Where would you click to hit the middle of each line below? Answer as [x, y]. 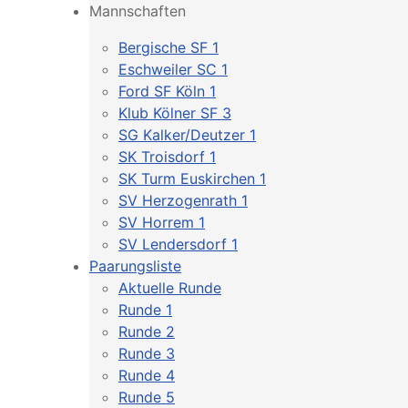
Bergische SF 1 [168, 47]
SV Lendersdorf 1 [178, 244]
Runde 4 [147, 375]
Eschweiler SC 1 [173, 69]
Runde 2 [147, 331]
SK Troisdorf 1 [167, 157]
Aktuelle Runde [170, 288]
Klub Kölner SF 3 [175, 113]
